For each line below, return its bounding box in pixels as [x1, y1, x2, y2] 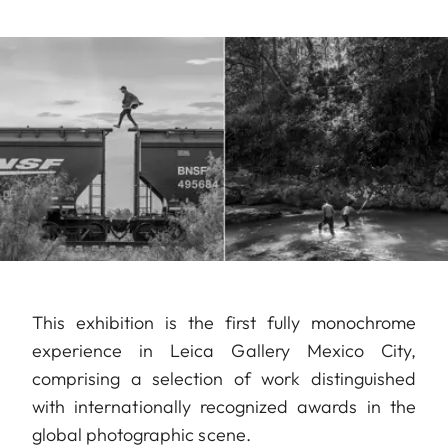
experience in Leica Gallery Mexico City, [32, 339, 416, 362]
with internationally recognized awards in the [32, 395, 416, 418]
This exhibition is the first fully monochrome [32, 311, 416, 334]
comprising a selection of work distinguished [32, 367, 416, 390]
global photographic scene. [32, 423, 255, 446]
